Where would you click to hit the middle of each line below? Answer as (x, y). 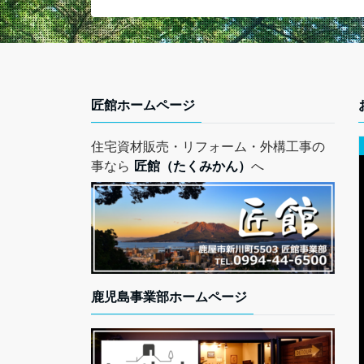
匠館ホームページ (143, 104)
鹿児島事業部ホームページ (169, 296)
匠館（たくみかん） (193, 165)
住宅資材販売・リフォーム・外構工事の (208, 146)
